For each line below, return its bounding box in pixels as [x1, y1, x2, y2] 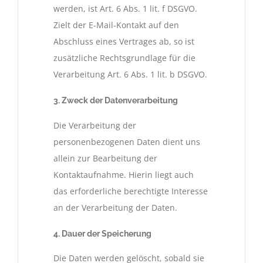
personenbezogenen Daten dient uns [53, 136, 200, 147]
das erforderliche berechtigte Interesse [53, 185, 208, 197]
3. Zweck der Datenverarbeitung [53, 96, 178, 106]
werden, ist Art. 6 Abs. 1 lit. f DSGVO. [53, 3, 197, 15]
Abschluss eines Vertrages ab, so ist [53, 36, 194, 48]
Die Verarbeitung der [53, 119, 136, 131]
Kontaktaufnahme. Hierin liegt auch [53, 168, 194, 180]
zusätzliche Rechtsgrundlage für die [53, 52, 195, 64]
